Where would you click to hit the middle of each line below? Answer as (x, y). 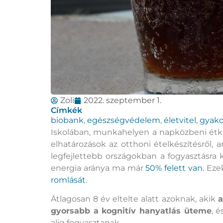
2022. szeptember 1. (122, 100)
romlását (68, 180)
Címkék (66, 110)
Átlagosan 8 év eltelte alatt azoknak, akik (134, 199)
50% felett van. (175, 168)
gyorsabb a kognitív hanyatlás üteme (131, 211)
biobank (67, 120)
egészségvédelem (124, 120)
